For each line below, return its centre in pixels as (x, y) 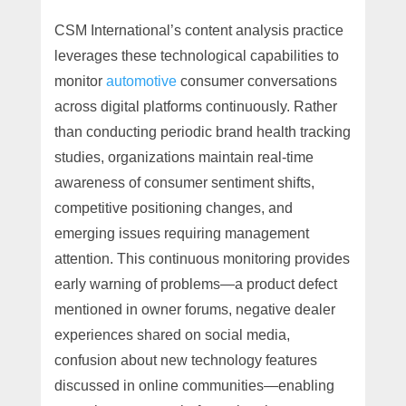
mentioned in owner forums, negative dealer (194, 309)
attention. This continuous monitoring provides (202, 258)
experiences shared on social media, (172, 334)
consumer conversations (256, 81)
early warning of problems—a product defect (195, 284)
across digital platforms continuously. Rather (195, 106)
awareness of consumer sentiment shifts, (184, 182)
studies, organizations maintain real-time (184, 157)
